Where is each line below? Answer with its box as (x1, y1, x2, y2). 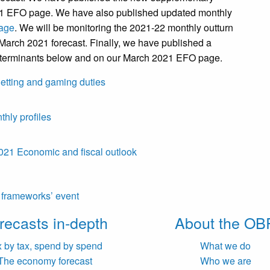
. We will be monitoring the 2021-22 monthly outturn (14, 20, 233, 35)
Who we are (199, 254, 251, 268)
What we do (200, 239, 251, 253)
